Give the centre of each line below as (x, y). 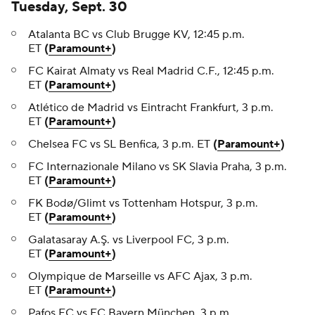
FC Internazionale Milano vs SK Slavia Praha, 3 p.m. (157, 167)
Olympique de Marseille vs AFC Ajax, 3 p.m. (140, 277)
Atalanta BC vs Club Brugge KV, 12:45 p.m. (136, 35)
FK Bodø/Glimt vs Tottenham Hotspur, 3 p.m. (143, 204)
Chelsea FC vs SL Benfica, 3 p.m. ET (121, 144)
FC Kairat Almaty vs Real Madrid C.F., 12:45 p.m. (151, 71)
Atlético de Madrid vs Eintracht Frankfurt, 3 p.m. (151, 108)
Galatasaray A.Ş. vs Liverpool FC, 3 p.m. (129, 240)
